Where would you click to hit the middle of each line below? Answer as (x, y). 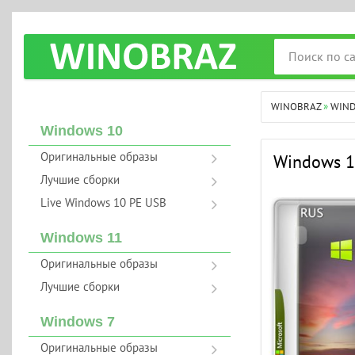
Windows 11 (81, 238)
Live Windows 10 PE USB (103, 203)
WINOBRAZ (296, 107)
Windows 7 (77, 322)
